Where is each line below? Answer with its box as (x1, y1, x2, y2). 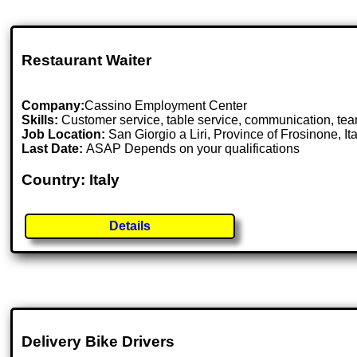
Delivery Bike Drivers (22, 333, 175, 351)
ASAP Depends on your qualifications (86, 141, 300, 155)
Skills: (22, 112, 59, 127)
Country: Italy (22, 171, 120, 188)
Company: (22, 98, 85, 112)
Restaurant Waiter (22, 52, 152, 69)
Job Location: (22, 127, 109, 141)
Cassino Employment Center (84, 98, 248, 112)
